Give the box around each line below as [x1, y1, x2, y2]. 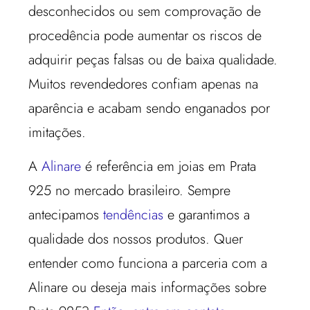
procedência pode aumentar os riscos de [28, 25, 262, 46]
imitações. [28, 122, 86, 143]
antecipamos [28, 205, 104, 226]
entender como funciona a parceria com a [28, 253, 268, 274]
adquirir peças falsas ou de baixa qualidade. [28, 49, 278, 70]
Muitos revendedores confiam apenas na [28, 73, 259, 94]
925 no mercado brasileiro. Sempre [28, 181, 231, 201]
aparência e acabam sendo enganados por [28, 98, 271, 118]
